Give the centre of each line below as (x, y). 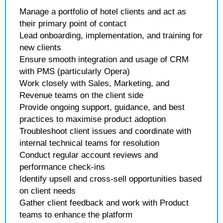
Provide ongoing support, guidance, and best (102, 107)
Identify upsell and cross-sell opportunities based (111, 179)
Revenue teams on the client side (81, 95)
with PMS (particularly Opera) (75, 71)
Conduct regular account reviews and (89, 155)
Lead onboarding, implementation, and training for (111, 36)
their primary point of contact (73, 24)
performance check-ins (62, 167)
